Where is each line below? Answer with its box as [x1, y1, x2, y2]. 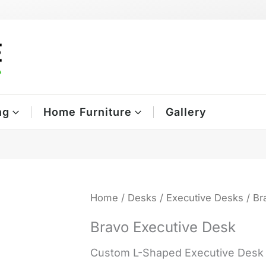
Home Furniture [43, 106, 132, 118]
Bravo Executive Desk [90, 218, 236, 236]
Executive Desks [166, 192, 243, 204]
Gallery [165, 106, 207, 118]
